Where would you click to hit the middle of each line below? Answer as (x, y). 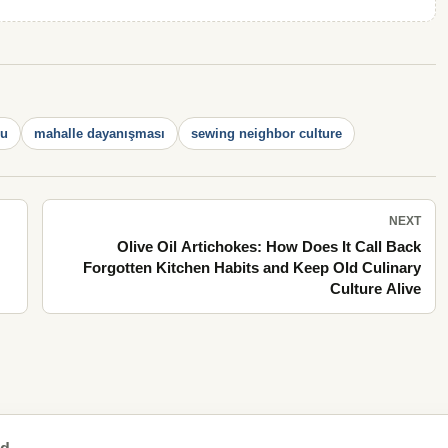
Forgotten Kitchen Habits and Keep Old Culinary (252, 267)
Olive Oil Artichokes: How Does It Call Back (269, 246)
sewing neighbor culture (266, 133)
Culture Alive (375, 288)
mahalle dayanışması (99, 133)
